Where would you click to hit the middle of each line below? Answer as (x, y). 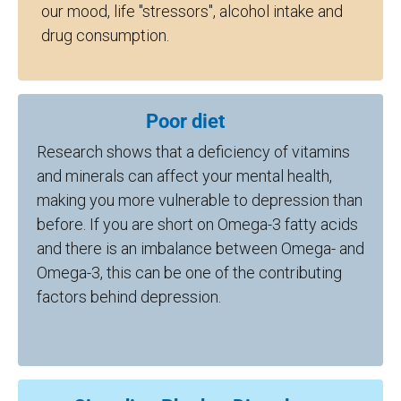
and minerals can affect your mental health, (184, 175)
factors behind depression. (200, 296)
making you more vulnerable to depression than (200, 200)
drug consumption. (105, 35)
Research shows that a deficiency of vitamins (193, 151)
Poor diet (200, 121)
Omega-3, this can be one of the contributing (189, 272)
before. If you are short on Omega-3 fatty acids (197, 224)
